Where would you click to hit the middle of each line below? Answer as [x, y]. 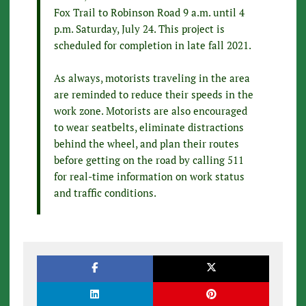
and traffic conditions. [105, 193]
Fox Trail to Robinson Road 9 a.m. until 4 [149, 13]
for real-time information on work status [149, 177]
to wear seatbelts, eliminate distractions [149, 127]
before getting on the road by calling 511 [149, 160]
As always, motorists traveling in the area [152, 78]
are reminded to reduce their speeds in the [153, 95]
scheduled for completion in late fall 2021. [152, 45]
